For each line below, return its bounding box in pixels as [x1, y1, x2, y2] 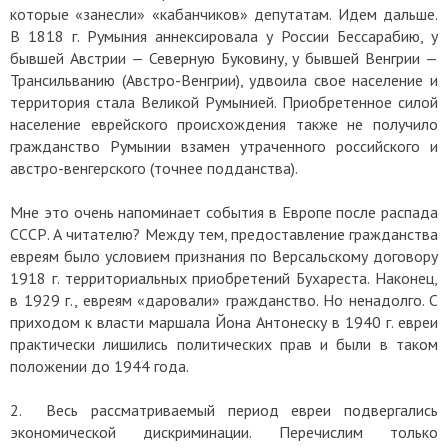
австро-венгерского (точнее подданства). [10, 158, 298, 179]
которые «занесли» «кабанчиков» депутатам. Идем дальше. [10, 4, 438, 25]
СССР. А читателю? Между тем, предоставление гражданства [10, 224, 438, 245]
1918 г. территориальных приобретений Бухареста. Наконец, [10, 268, 438, 289]
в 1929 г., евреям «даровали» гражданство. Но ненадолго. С [10, 290, 438, 311]
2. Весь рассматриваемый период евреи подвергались [10, 400, 438, 421]
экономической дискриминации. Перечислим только [10, 422, 438, 443]
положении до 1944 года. [10, 356, 189, 377]
